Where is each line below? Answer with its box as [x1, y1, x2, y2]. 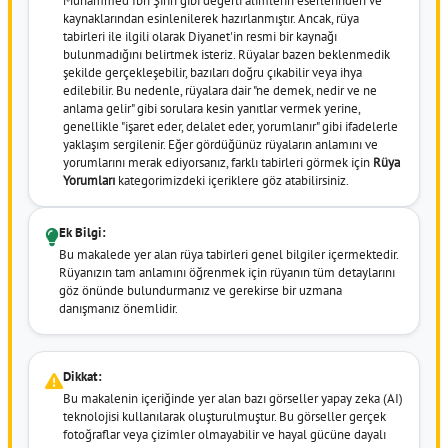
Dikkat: [63, 367, 102, 385]
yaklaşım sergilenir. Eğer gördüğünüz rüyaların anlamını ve [63, 135, 378, 153]
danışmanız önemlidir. [59, 299, 178, 317]
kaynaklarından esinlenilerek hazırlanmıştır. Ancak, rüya [63, 9, 359, 27]
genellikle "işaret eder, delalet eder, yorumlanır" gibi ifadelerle [63, 117, 398, 135]
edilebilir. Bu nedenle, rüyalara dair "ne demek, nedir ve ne [63, 81, 377, 99]
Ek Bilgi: [59, 223, 106, 241]
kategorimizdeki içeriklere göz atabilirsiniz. [115, 171, 349, 189]
